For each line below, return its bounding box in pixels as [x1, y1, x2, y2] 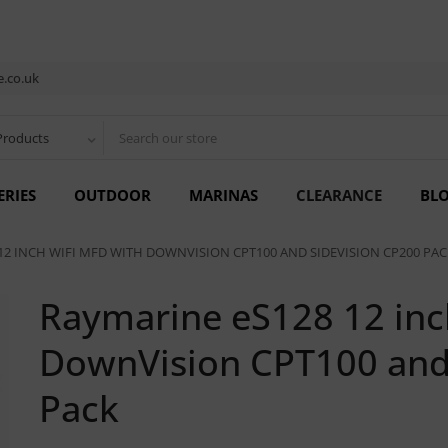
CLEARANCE [296, 185, 382, 205]
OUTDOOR [74, 185, 151, 205]
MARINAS [189, 185, 258, 205]
